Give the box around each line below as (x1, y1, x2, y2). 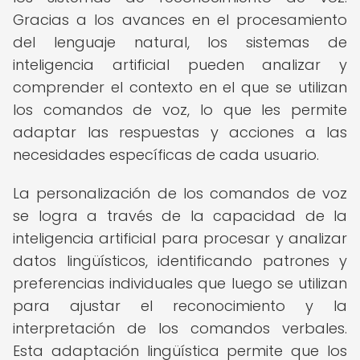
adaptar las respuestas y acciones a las (13, 122, 347, 142)
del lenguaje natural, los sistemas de (13, 32, 347, 52)
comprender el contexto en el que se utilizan (13, 77, 347, 97)
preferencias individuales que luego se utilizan (13, 273, 347, 293)
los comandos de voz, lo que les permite (13, 100, 347, 120)
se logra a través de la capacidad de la (13, 206, 347, 226)
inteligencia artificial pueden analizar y (13, 55, 347, 75)
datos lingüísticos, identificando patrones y (13, 251, 347, 271)
